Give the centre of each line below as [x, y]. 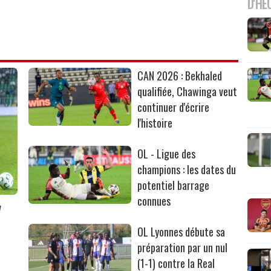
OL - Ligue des [167, 153]
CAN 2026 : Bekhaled [180, 75]
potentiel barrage [174, 185]
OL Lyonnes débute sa [181, 231]
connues [154, 201]
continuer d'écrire [174, 107]
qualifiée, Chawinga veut [188, 91]
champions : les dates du [187, 169]
